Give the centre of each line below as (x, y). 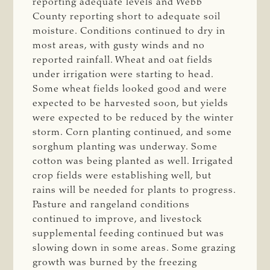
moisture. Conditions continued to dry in (129, 32)
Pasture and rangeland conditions (111, 205)
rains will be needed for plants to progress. (134, 191)
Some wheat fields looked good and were (130, 89)
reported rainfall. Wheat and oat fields (123, 61)
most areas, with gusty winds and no (119, 46)
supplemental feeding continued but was (129, 234)
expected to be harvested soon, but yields (131, 104)
